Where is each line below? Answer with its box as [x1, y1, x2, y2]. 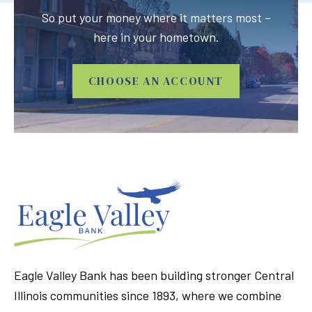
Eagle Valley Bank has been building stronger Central [14, 267, 294, 283]
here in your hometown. [93, 29, 219, 45]
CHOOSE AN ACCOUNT [88, 73, 224, 89]
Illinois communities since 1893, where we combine [14, 288, 281, 304]
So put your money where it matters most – [41, 10, 271, 26]
